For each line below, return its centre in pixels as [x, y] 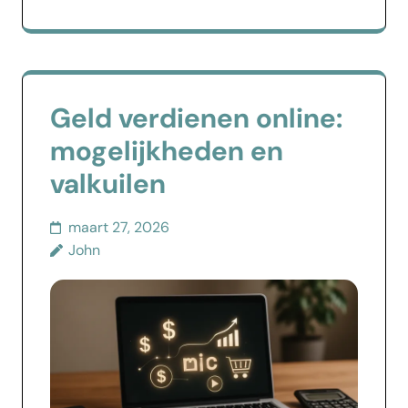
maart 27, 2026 [119, 228]
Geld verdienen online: [196, 118]
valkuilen [108, 184]
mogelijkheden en [167, 151]
